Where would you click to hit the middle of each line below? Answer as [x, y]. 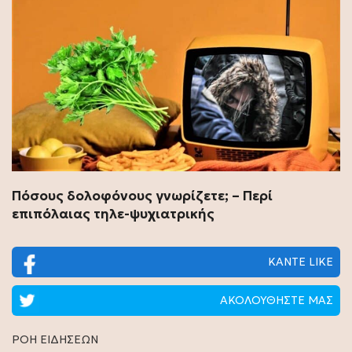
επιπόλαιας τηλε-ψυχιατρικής [113, 213]
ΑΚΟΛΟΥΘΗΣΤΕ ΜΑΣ [277, 300]
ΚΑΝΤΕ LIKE [301, 261]
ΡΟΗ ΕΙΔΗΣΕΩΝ [55, 339]
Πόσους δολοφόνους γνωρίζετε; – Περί [142, 195]
